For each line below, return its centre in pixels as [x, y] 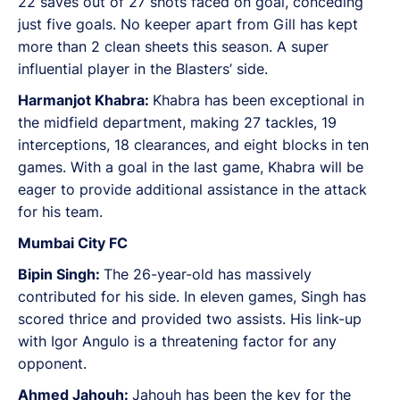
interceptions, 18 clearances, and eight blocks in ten [193, 145]
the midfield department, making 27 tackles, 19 [177, 122]
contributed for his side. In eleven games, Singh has [192, 296]
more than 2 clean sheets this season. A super [173, 46]
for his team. [60, 212]
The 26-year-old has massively [208, 274]
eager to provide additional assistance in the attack [192, 189]
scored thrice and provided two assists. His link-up [190, 319]
